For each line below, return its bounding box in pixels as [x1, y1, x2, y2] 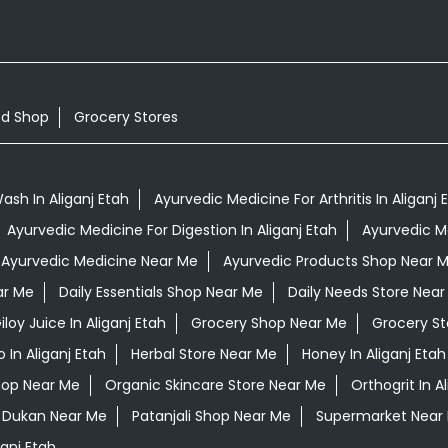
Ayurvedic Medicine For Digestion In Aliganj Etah [6, 219, 337, 240]
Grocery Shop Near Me [190, 312, 347, 333]
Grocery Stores [73, 107, 178, 128]
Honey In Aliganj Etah [301, 343, 446, 364]
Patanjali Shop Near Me [131, 405, 291, 426]
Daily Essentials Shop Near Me [58, 281, 263, 302]
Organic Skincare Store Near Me [104, 374, 326, 395]
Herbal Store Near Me [130, 343, 277, 364]
